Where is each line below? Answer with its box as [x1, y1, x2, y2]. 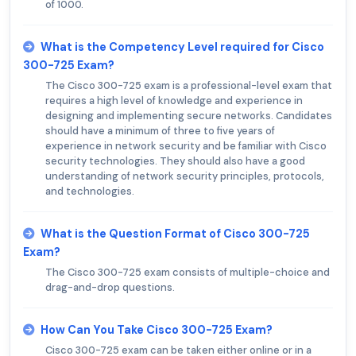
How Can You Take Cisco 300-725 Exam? [41, 322, 273, 337]
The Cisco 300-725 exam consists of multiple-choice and [45, 265, 330, 279]
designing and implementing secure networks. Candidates [45, 108, 332, 122]
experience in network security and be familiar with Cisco [45, 138, 327, 153]
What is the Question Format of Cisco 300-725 [41, 226, 310, 241]
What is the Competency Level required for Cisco [41, 39, 324, 54]
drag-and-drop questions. [45, 280, 175, 294]
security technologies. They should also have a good [45, 153, 305, 168]
